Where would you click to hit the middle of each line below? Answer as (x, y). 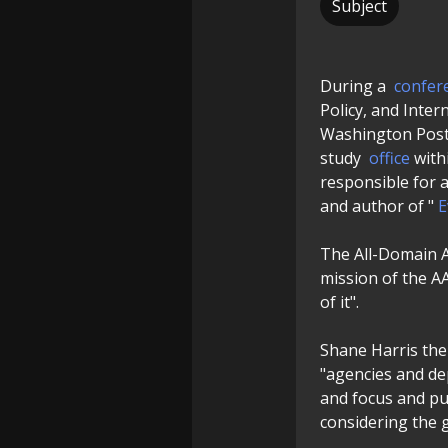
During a (355, 86)
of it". (339, 302)
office (389, 158)
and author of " (377, 206)
